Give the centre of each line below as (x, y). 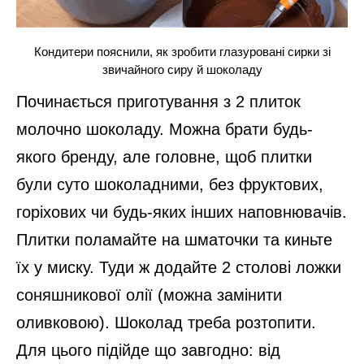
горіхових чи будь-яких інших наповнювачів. (182, 212)
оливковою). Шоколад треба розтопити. (166, 322)
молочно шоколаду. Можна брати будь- (165, 129)
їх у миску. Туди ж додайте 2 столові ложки (179, 267)
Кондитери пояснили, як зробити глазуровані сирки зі (182, 51)
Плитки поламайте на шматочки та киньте (174, 239)
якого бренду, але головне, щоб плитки (164, 156)
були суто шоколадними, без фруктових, (170, 184)
